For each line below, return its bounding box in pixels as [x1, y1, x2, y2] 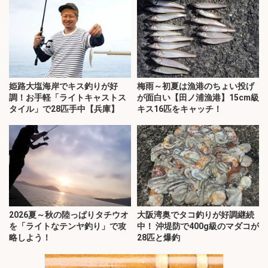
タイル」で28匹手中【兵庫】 [9, 103, 119, 114]
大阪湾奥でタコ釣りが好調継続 [137, 209, 254, 220]
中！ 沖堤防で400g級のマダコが [137, 221, 259, 231]
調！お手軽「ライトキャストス [9, 92, 126, 102]
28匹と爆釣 [137, 232, 180, 242]
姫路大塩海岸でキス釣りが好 [9, 81, 118, 91]
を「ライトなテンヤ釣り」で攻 [9, 221, 126, 231]
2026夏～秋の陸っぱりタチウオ [9, 209, 129, 220]
